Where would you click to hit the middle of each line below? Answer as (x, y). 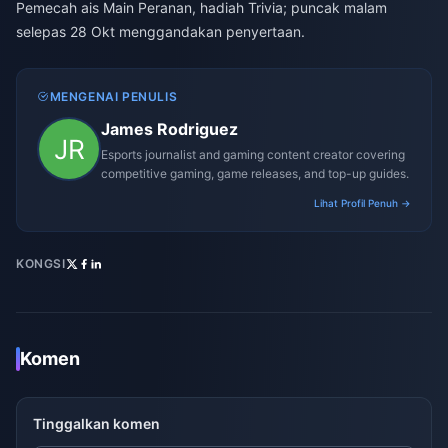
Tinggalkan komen (96, 424)
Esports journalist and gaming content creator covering (253, 155)
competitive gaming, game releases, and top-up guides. (255, 174)
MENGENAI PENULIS (113, 97)
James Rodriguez (169, 129)
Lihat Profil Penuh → (362, 203)
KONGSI (41, 264)
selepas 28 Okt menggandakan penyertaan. (160, 32)
